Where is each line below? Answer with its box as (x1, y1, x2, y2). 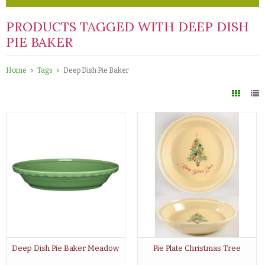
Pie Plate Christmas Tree (153, 243, 241, 253)
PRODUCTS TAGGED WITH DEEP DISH (6, 18, 249, 35)
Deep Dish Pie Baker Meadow (12, 243, 119, 253)
